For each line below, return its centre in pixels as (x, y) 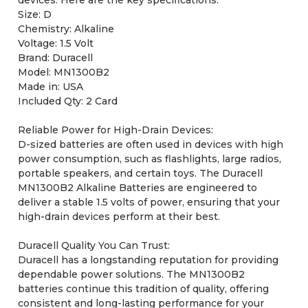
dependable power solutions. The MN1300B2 (131, 274)
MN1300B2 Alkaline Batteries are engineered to (137, 187)
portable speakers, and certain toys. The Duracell (140, 173)
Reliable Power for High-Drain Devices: (115, 130)
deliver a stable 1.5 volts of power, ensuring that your (148, 202)
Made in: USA (50, 86)
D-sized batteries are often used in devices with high (150, 144)
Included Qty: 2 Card (67, 101)
